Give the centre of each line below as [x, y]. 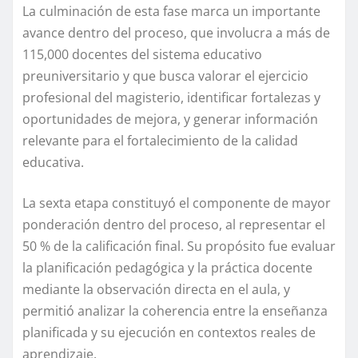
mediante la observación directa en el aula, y [156, 289]
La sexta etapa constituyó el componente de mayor [177, 203]
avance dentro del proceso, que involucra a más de [176, 32]
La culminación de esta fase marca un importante [171, 11]
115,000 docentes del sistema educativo [142, 54]
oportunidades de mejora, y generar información [170, 119]
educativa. [53, 162]
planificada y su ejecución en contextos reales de [169, 332]
